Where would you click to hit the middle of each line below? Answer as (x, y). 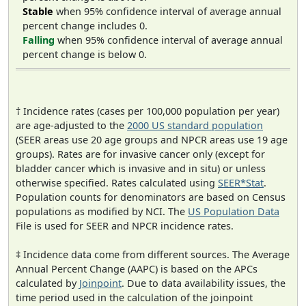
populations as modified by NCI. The (102, 212)
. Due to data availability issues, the (204, 283)
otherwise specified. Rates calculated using (117, 183)
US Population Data (234, 212)
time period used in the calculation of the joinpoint (134, 298)
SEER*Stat (241, 183)
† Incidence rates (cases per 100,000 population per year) (148, 111)
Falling (39, 40)
